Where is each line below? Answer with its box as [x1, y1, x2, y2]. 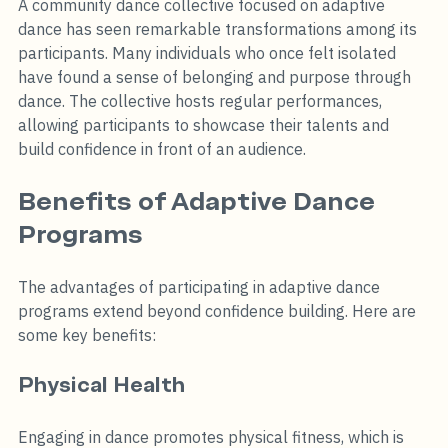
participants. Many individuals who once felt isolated [18, 42, 400, 63]
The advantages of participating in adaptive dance [18, 276, 384, 297]
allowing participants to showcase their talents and [18, 114, 393, 135]
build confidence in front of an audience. [18, 138, 306, 159]
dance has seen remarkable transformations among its [18, 18, 421, 39]
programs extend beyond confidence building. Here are [18, 300, 420, 321]
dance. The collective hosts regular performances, [18, 90, 386, 111]
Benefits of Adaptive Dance [18, 185, 381, 217]
